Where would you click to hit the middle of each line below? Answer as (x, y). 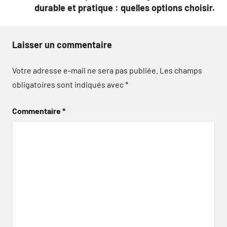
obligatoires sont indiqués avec (69, 84)
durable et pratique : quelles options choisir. (125, 7)
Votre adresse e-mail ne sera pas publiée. (85, 70)
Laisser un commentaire (62, 44)
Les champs (181, 70)
